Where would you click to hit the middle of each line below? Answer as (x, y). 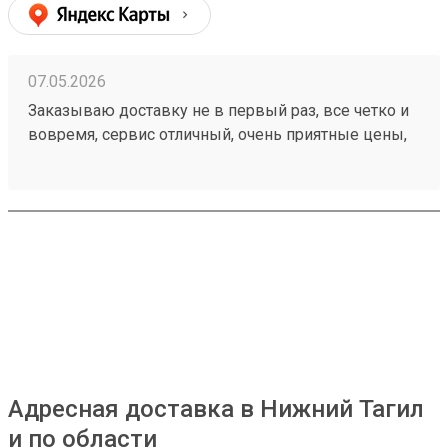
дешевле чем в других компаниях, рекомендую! (211, 158)
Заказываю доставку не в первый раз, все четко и (218, 110)
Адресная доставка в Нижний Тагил (216, 409)
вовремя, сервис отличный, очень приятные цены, (217, 134)
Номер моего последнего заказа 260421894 (193, 182)
